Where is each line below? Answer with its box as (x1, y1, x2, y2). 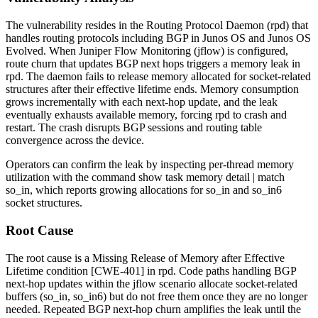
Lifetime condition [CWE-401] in (6, 264, 158, 277)
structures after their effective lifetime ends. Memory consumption (6, 83, 299, 96)
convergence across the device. (6, 134, 144, 147)
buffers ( (6, 290, 43, 302)
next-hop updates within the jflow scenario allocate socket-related (6, 277, 297, 290)
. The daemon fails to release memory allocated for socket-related (21, 70, 311, 83)
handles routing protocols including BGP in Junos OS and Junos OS (6, 32, 311, 45)
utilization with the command (6, 171, 138, 184)
